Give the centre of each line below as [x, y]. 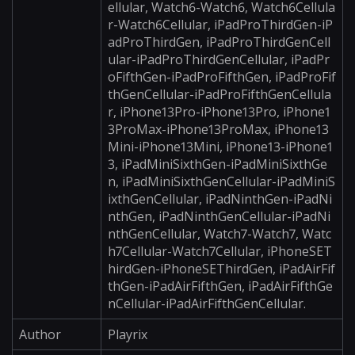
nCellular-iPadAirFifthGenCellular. [207, 303]
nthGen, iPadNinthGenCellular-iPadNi [219, 216]
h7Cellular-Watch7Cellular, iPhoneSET [220, 251]
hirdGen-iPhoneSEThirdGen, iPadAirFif [221, 269]
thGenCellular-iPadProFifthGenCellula [219, 94]
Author [40, 334]
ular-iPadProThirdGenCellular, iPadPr [219, 59]
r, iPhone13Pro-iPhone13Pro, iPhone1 [219, 112]
